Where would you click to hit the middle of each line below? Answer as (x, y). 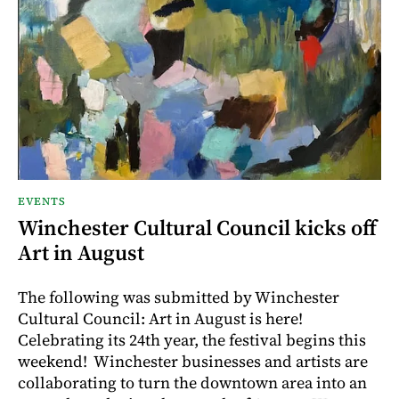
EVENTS (42, 201)
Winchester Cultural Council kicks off (197, 227)
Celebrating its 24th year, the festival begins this (192, 339)
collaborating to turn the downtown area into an (192, 382)
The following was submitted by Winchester (179, 297)
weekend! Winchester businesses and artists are (193, 361)
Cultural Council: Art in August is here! (160, 318)
